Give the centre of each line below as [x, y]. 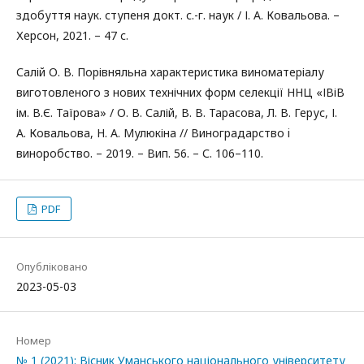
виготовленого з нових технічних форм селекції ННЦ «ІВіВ [180, 92]
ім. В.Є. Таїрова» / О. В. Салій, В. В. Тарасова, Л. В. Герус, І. [177, 113]
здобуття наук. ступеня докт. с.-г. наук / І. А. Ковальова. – [178, 15]
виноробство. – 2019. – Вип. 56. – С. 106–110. [140, 153]
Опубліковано [52, 266]
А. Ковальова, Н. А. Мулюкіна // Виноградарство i [153, 133]
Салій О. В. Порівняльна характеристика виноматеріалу [170, 72]
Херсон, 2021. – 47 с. [72, 35]
